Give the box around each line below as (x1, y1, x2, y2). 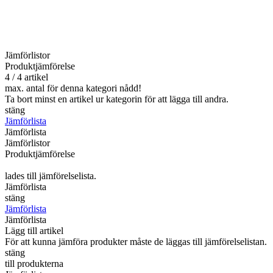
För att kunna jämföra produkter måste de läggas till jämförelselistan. (5, 236, 267, 247)
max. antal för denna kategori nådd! (5, 83, 141, 94)
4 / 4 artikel (5, 72, 48, 83)
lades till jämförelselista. (5, 171, 96, 182)
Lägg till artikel (5, 225, 63, 236)
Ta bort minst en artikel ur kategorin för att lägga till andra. (5, 94, 229, 105)
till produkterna (5, 258, 63, 269)
